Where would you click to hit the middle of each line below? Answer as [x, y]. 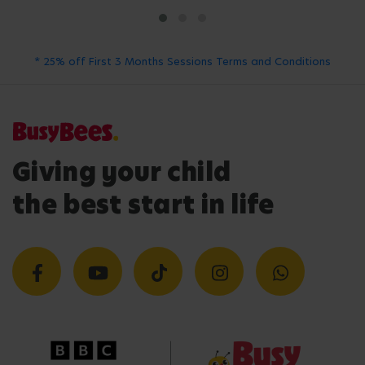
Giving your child [122, 172]
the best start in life [143, 205]
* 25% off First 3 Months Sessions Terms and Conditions [182, 61]
